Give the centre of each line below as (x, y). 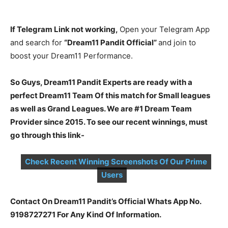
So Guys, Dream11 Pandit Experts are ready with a (101, 82)
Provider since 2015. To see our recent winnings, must (109, 122)
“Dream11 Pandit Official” (111, 42)
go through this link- (47, 135)
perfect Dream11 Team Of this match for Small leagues (110, 95)
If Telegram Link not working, (65, 29)
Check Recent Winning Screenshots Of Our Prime (116, 162)
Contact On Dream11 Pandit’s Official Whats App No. (106, 201)
